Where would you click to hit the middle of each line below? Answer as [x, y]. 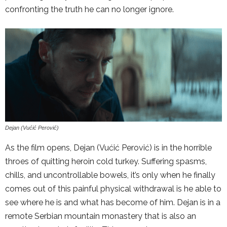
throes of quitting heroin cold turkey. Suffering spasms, [106, 162]
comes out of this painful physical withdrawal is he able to [113, 189]
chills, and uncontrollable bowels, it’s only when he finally [110, 175]
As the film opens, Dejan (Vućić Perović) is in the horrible [108, 148]
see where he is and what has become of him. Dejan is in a [113, 203]
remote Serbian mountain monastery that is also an [101, 216]
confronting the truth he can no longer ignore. [89, 9]
